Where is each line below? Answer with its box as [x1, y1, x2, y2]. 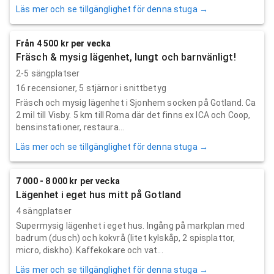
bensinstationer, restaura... [16, 122, 125, 132]
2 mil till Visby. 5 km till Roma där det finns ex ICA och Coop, [16, 109, 251, 120]
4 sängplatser [16, 206, 72, 216]
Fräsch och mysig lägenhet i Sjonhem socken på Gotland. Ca [16, 97, 256, 108]
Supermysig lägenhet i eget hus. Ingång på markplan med [16, 220, 245, 231]
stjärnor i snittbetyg [84, 83, 166, 93]
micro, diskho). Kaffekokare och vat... [16, 245, 163, 255]
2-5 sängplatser [16, 68, 80, 78]
